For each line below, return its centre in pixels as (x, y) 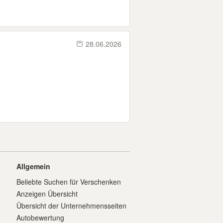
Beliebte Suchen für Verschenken (69, 182)
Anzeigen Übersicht (47, 194)
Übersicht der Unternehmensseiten (71, 206)
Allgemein (33, 166)
